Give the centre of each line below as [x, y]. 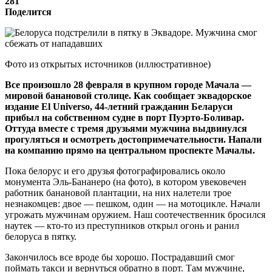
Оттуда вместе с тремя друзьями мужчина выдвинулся [126, 128]
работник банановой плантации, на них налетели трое [118, 192]
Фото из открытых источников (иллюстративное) [108, 64]
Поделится [28, 12]
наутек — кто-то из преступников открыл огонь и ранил [122, 225]
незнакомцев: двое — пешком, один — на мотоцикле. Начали [133, 203]
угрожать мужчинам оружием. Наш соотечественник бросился [135, 214]
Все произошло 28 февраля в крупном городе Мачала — [128, 84]
